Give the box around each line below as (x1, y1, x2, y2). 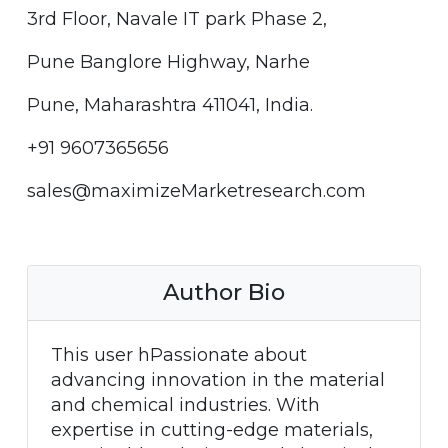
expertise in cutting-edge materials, (50, 419, 373, 442)
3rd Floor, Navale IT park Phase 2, (27, 7, 327, 30)
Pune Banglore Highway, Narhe (27, 50, 310, 73)
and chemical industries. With (50, 394, 320, 417)
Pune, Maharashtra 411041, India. (27, 93, 313, 116)
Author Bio (163, 278, 285, 307)
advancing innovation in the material (50, 369, 385, 392)
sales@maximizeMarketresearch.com (27, 179, 371, 202)
